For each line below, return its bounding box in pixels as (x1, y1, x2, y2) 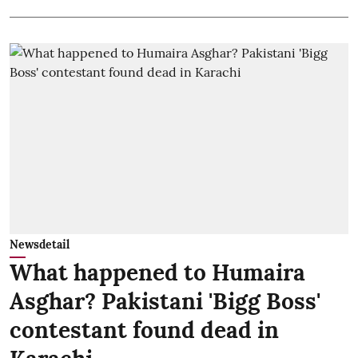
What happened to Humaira (10, 257, 305, 287)
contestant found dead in (10, 315, 279, 344)
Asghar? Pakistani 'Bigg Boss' (10, 286, 320, 316)
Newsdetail (10, 237, 70, 252)
